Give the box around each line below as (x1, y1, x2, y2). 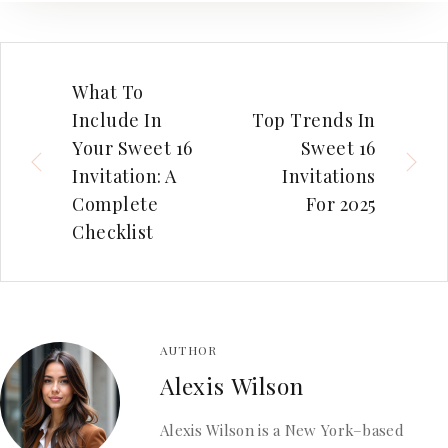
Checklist (72, 219, 154, 244)
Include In (72, 107, 163, 132)
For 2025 (305, 191, 376, 216)
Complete (72, 191, 159, 216)
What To (72, 79, 144, 104)
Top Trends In (251, 107, 376, 132)
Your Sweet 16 (72, 135, 194, 160)
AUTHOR (160, 341, 218, 358)
